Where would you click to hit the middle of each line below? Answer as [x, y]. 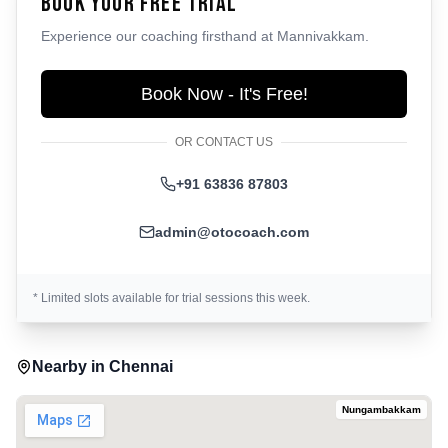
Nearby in [68, 366]
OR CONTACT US [224, 142]
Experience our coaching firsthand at [159, 36]
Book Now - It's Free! [224, 94]
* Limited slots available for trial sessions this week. [171, 298]
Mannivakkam [321, 36]
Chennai [141, 366]
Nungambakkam [381, 409]
